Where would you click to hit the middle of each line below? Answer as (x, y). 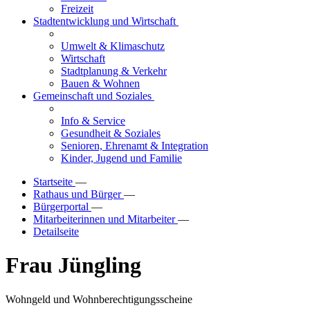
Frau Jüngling (73, 265)
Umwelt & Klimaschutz (113, 46)
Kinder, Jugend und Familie (121, 158)
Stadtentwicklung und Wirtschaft (106, 21)
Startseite (54, 182)
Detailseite (56, 231)
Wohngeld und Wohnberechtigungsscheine (99, 299)
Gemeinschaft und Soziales (94, 96)
